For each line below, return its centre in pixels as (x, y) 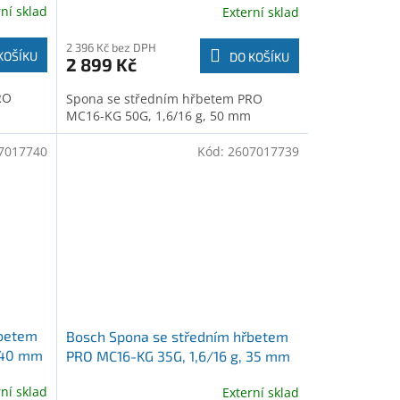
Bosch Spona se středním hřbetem (177, 336)
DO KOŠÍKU (259, 56)
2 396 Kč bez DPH (111, 47)
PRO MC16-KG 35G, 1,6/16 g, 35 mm (178, 355)
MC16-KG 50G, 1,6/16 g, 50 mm (158, 115)
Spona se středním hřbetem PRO (164, 98)
